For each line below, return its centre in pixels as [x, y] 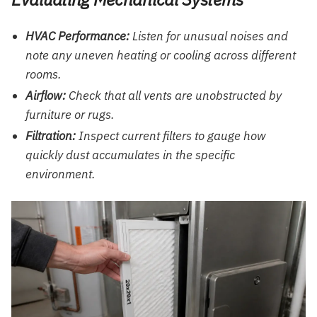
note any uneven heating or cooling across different [161, 55]
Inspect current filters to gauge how [171, 136]
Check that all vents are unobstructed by [174, 95]
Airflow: [46, 95]
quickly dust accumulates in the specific [130, 155]
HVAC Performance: [77, 36]
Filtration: [51, 136]
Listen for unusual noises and [209, 36]
